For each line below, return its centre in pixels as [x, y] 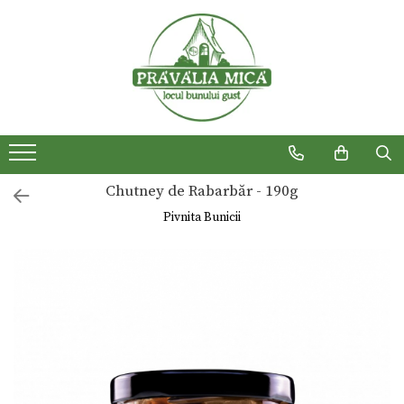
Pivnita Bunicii [202, 217]
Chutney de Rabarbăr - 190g [202, 191]
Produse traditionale [95, 58]
